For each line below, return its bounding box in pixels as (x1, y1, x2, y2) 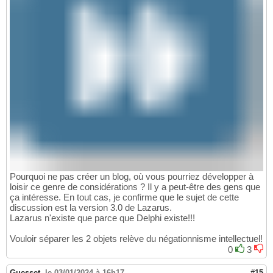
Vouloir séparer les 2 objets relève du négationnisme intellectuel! (10, 233, 263, 244)
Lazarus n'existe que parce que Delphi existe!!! (10, 212, 195, 223)
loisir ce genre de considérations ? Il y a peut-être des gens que (10, 181, 260, 192)
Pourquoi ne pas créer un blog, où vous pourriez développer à (10, 171, 253, 182)
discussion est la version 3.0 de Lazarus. (10, 202, 172, 213)
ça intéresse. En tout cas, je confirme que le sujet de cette (10, 191, 239, 202)
